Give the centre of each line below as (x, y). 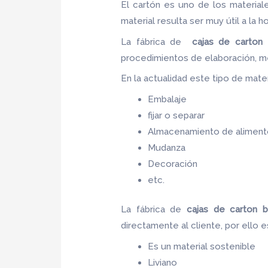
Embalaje (167, 99)
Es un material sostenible (202, 246)
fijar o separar (178, 115)
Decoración (173, 164)
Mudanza (167, 147)
